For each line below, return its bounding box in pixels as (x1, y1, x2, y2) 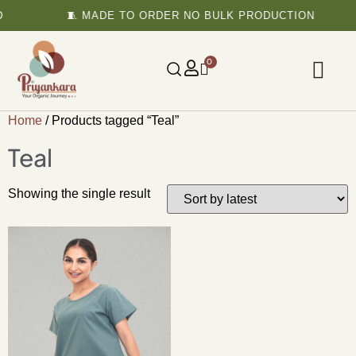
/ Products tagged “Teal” (42, 114, 179, 127)
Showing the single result (8, 187, 150, 200)
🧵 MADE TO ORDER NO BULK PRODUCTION (60, 10, 309, 21)
